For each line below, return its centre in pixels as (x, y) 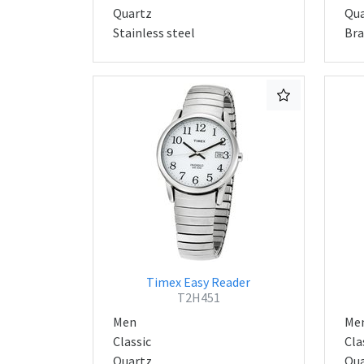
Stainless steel (154, 32)
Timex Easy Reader (199, 282)
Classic (132, 341)
